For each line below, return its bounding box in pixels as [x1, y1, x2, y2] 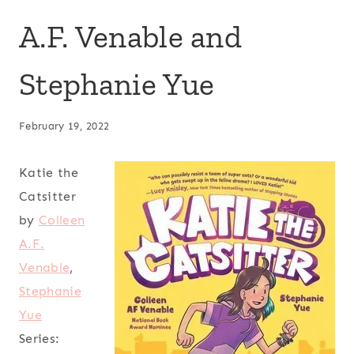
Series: [19, 331, 60, 347]
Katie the [19, 165, 78, 181]
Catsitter [19, 189, 76, 205]
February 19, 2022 [19, 120, 110, 133]
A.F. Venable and [19, 17, 243, 55]
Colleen [38, 213, 85, 228]
